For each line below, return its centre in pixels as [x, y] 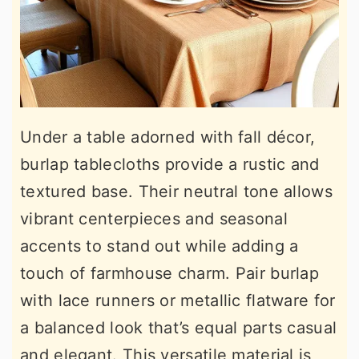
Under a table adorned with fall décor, [168, 137]
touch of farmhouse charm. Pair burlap [170, 273]
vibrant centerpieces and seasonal [154, 219]
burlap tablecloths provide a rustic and [170, 164]
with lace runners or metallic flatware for [178, 301]
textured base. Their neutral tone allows [176, 192]
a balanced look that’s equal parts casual [179, 328]
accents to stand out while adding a [159, 246]
